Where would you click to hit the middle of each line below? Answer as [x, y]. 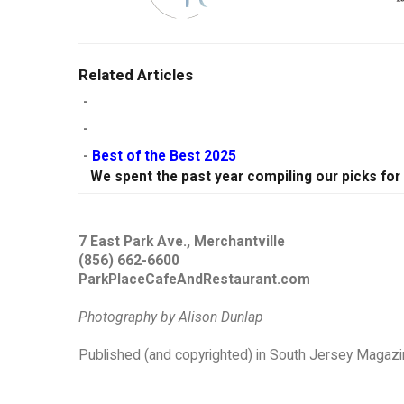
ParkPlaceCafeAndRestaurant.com [194, 280]
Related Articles [136, 75]
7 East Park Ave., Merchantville [182, 242]
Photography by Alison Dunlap [171, 318]
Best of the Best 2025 [164, 156]
